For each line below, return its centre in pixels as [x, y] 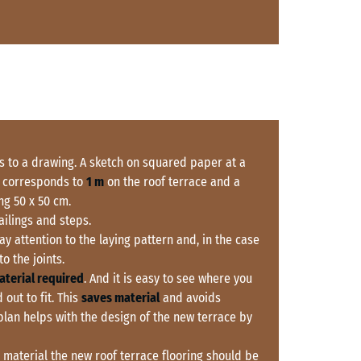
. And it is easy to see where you [168, 279]
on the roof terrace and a [172, 182]
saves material [120, 298]
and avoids [190, 298]
